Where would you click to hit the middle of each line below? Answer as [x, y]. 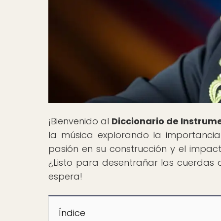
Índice [72, 213]
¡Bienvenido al [80, 121]
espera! [65, 177]
